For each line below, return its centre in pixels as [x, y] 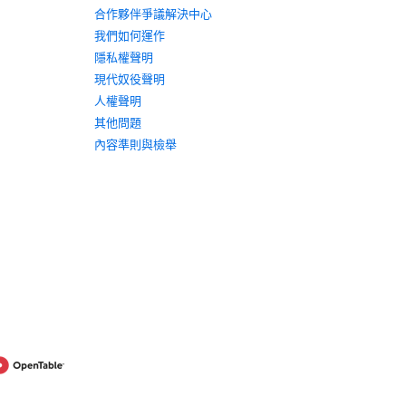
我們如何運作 [130, 35]
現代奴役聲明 [130, 79]
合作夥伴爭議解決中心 [154, 14]
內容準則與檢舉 [136, 144]
